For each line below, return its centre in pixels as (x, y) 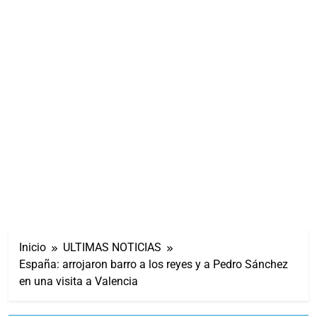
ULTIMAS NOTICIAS (112, 247)
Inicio (33, 247)
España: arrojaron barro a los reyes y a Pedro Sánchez (154, 264)
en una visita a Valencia (79, 281)
